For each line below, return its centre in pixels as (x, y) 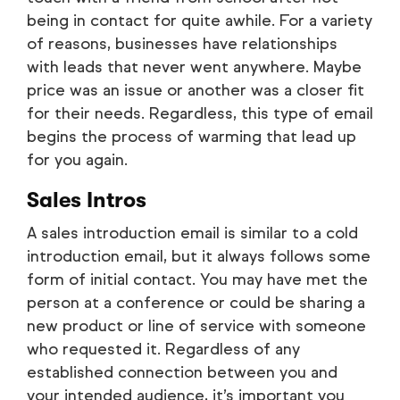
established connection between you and (182, 373)
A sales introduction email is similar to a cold (192, 233)
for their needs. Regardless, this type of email (200, 114)
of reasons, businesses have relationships (182, 44)
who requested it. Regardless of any (163, 350)
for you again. (77, 160)
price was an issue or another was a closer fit (196, 91)
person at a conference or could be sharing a (196, 303)
